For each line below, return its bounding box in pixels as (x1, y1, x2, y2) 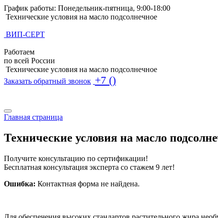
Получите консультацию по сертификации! (4, 154, 148, 163)
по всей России (4, 56, 55, 65)
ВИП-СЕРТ (6, 30, 45, 38)
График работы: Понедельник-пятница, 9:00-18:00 (4, 4, 170, 12)
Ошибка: (4, 179, 36, 188)
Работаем (4, 48, 35, 56)
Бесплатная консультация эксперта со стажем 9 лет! (4, 163, 175, 171)
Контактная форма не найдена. (36, 179, 140, 188)
